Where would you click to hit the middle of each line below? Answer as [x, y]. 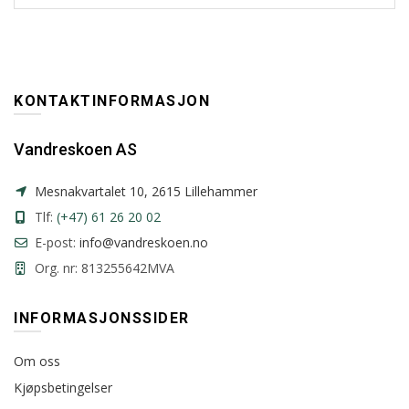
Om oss [37, 361]
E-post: [55, 242]
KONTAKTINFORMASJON [112, 100]
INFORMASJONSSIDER [102, 318]
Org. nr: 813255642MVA [103, 267]
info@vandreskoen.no [144, 242]
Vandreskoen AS [75, 149]
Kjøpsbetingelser [63, 387]
